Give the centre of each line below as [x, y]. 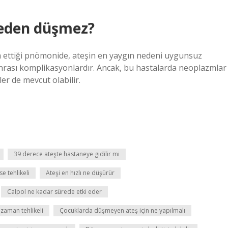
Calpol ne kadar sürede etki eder [54, 192]
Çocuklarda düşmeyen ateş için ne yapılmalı [122, 210]
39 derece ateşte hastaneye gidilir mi [67, 154]
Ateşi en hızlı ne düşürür [80, 173]
